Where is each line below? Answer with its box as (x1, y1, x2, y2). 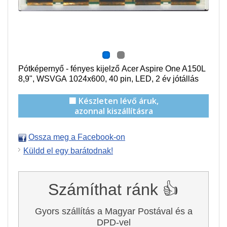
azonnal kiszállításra (74, 105, 153, 117)
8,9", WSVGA (18, 74, 69, 83)
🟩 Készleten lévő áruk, (68, 95, 159, 106)
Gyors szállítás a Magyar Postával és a (34, 206, 193, 216)
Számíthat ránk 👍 (48, 180, 179, 199)
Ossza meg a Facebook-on (28, 133, 125, 141)
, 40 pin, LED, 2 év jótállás (105, 74, 199, 83)
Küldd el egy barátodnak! (23, 146, 113, 155)
